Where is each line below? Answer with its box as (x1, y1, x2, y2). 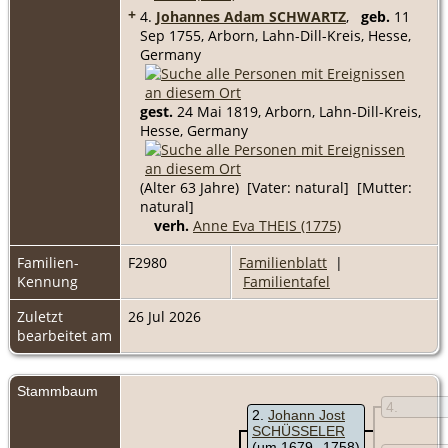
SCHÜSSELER (252, 422, 345, 439)
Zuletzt (17, 306, 63, 326)
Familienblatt (239, 252, 327, 272)
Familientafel (243, 271, 330, 291)
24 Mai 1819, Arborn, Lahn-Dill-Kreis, (173, 101, 421, 121)
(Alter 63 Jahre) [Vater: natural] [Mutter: (140, 177, 412, 197)
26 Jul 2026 (128, 306, 201, 326)
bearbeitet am (17, 325, 112, 345)
